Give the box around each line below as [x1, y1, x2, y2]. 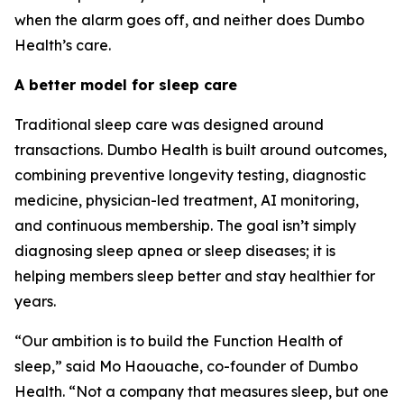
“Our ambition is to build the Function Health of [14, 332, 343, 351]
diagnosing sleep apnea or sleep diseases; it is [14, 242, 335, 261]
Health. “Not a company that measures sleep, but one [14, 382, 389, 401]
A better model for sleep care [14, 76, 237, 95]
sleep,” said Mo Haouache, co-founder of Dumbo [14, 357, 358, 376]
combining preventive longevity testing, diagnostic [14, 166, 366, 185]
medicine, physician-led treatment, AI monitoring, [14, 191, 359, 210]
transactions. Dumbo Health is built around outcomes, [14, 141, 387, 160]
